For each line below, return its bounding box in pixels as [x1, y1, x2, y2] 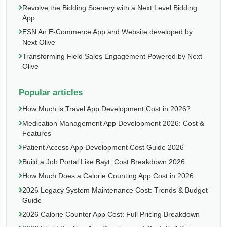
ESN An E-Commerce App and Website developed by [22, 28, 193, 36]
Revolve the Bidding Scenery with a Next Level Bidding [22, 4, 197, 12]
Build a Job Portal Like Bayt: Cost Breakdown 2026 [22, 158, 185, 166]
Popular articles [19, 88, 83, 97]
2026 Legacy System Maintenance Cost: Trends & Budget [22, 186, 208, 194]
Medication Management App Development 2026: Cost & [22, 119, 204, 127]
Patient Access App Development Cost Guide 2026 [22, 143, 184, 152]
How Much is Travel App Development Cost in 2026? [22, 105, 191, 113]
